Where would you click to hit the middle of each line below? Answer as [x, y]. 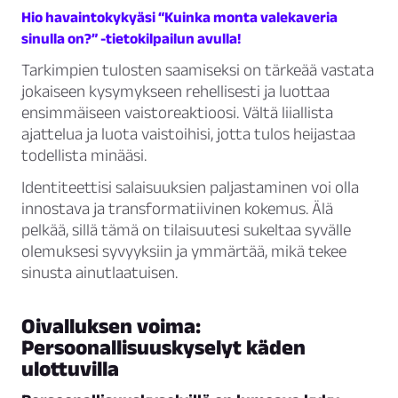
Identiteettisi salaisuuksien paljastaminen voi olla [190, 187]
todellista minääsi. [84, 155]
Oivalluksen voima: [111, 326]
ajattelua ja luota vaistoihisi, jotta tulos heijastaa [188, 134]
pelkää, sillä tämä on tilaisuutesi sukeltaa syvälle [186, 230]
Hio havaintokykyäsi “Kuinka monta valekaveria [179, 17]
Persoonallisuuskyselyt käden [163, 347]
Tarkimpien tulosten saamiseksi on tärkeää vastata [198, 70]
